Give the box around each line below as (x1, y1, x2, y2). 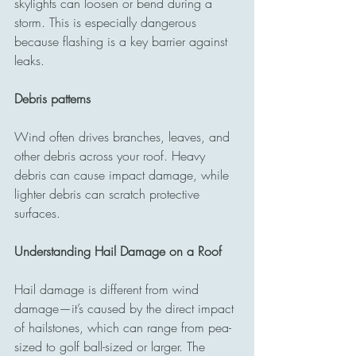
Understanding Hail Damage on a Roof (14, 242, 222, 260)
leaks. (14, 51, 44, 69)
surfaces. (14, 203, 60, 222)
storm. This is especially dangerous (14, 13, 200, 31)
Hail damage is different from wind (14, 280, 203, 298)
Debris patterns (14, 89, 91, 107)
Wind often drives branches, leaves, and (14, 127, 234, 145)
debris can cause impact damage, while (14, 165, 233, 184)
